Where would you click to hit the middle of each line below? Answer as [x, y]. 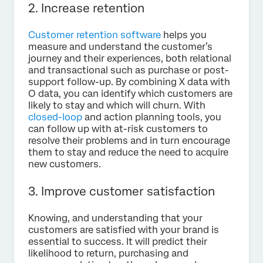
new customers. [65, 164]
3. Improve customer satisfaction [122, 192]
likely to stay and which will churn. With [117, 106]
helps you [184, 35]
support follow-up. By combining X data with [129, 82]
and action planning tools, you [152, 117]
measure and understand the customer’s [120, 47]
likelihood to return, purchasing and [108, 254]
